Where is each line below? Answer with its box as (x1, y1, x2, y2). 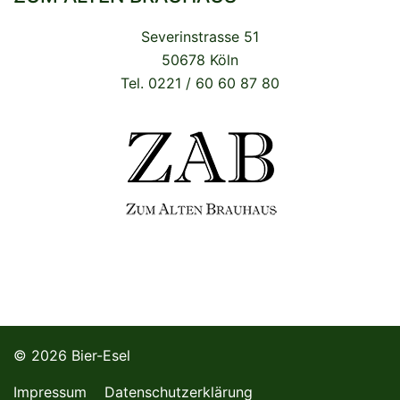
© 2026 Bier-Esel (13, 346, 130, 365)
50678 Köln (162, 51, 238, 70)
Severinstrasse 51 (141, 28, 259, 46)
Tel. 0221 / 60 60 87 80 (121, 74, 279, 93)
